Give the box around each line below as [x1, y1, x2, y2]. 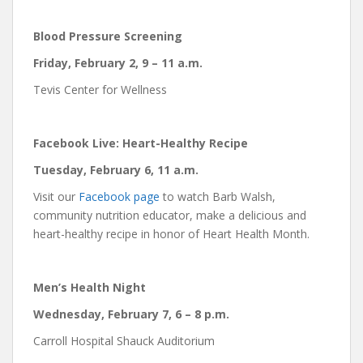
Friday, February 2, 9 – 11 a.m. [33, 54, 203, 70]
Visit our [33, 188, 79, 204]
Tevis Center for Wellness [33, 81, 167, 97]
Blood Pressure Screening [33, 28, 182, 44]
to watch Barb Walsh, [160, 188, 275, 204]
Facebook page [79, 188, 160, 204]
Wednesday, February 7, [33, 305, 175, 322]
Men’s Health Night [33, 279, 146, 295]
